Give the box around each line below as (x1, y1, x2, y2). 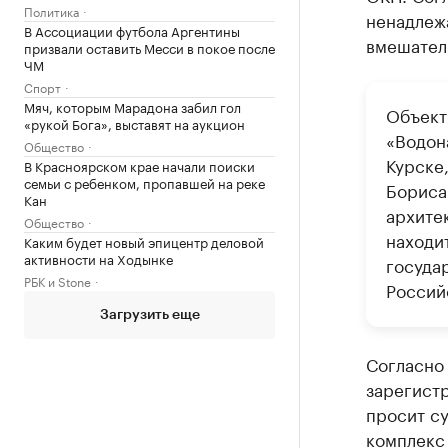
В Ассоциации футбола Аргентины (24, 20, 240, 40)
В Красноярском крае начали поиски (24, 155, 255, 175)
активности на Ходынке (24, 248, 173, 268)
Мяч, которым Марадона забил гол (24, 96, 241, 116)
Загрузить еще (99, 308, 200, 322)
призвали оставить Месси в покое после (24, 37, 275, 57)
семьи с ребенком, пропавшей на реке (24, 172, 265, 192)
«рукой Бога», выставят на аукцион (24, 113, 245, 133)
